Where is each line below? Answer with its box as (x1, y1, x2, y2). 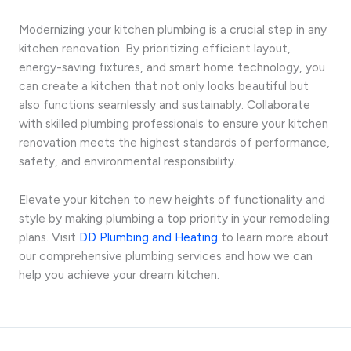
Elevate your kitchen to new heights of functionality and (19, 191, 325, 207)
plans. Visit (19, 229, 79, 244)
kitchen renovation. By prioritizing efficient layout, (19, 40, 291, 56)
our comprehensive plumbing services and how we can (19, 248, 313, 263)
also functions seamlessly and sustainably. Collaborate (19, 96, 310, 112)
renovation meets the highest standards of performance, (19, 134, 330, 150)
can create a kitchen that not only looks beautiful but (19, 78, 309, 93)
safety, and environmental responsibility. (19, 153, 237, 168)
